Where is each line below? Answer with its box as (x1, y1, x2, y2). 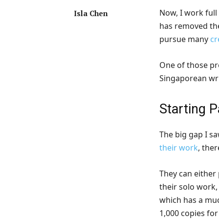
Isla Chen (74, 8, 108, 19)
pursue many (159, 34, 210, 45)
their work (159, 142, 198, 153)
